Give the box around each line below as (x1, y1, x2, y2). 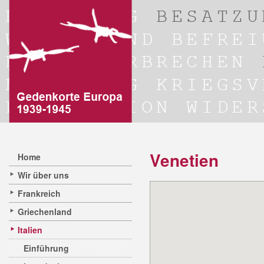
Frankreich (18, 187, 61, 199)
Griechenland (18, 206, 72, 217)
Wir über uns (18, 169, 69, 181)
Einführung (24, 242, 69, 254)
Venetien (150, 148, 219, 172)
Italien (18, 224, 42, 236)
